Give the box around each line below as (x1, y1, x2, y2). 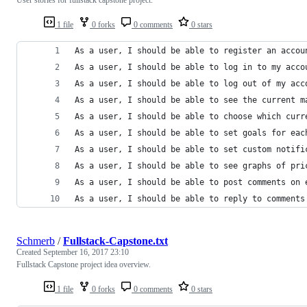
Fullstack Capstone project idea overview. (16, 259, 151, 269)
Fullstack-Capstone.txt (63, 234, 168, 247)
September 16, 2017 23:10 (43, 247, 129, 257)
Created (16, 247, 43, 257)
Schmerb (16, 234, 55, 247)
